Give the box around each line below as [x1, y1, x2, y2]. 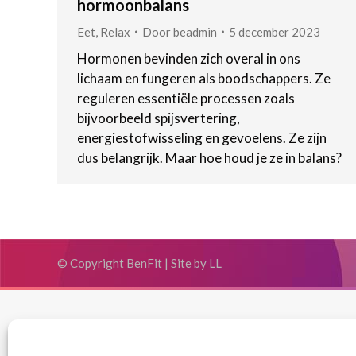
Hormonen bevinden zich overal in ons [77, 49, 300, 67]
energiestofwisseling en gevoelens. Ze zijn [77, 129, 327, 146]
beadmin [173, 24, 217, 39]
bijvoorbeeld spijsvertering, [77, 109, 240, 126]
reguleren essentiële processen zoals [77, 89, 295, 106]
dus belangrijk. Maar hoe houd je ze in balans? [77, 149, 342, 166]
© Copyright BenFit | [57, 255, 171, 270]
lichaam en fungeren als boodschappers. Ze [77, 69, 331, 87]
